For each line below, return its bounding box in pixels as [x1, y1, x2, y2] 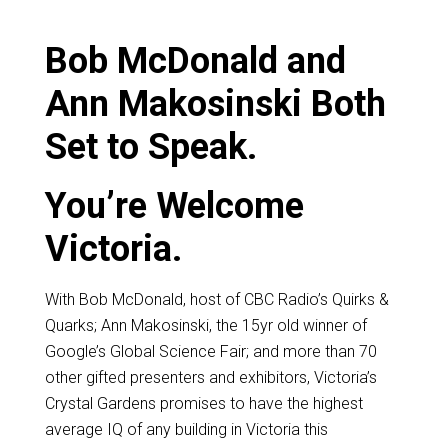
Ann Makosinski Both [44, 83, 386, 126]
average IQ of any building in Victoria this [44, 420, 328, 440]
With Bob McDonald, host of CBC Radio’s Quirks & [44, 290, 389, 310]
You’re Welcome [44, 185, 304, 228]
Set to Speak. [44, 126, 257, 169]
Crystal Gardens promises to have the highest [44, 394, 363, 414]
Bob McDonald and [44, 40, 346, 83]
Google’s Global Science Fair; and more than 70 [44, 342, 377, 362]
